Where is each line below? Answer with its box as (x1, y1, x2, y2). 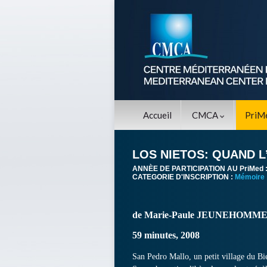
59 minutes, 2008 (132, 230, 200, 240)
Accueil (142, 110, 172, 120)
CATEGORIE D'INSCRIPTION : (132, 173, 235, 181)
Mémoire (235, 173, 265, 181)
